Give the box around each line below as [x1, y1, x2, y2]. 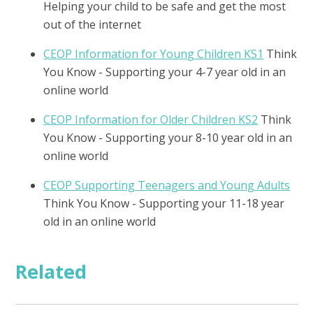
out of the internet [43, 16, 142, 32]
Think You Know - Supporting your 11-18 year [43, 195, 285, 211]
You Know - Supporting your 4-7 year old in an [43, 64, 286, 80]
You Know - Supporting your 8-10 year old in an [43, 129, 293, 145]
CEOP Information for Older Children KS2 [43, 111, 259, 127]
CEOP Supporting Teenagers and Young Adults [43, 177, 291, 193]
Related [15, 258, 87, 284]
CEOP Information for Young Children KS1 [43, 45, 264, 61]
